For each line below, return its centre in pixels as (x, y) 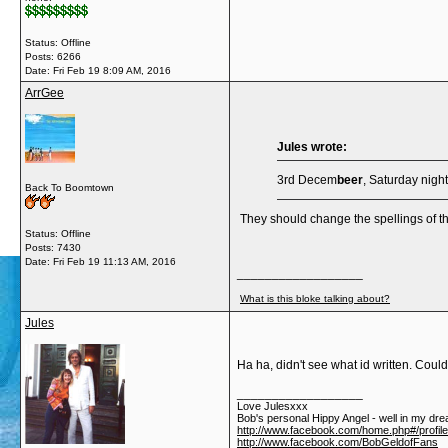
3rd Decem (307, 180)
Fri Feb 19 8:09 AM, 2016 (112, 70)
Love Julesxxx (272, 406)
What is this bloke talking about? (315, 298)
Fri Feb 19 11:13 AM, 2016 (114, 261)
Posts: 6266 (53, 56)
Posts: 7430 (53, 247)
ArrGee (44, 93)
